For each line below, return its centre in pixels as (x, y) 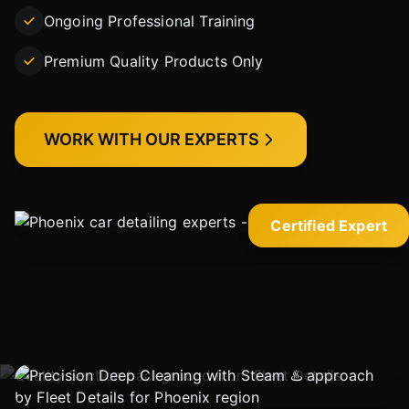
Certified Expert (329, 225)
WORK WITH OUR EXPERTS (152, 139)
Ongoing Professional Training (150, 21)
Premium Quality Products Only (154, 61)
